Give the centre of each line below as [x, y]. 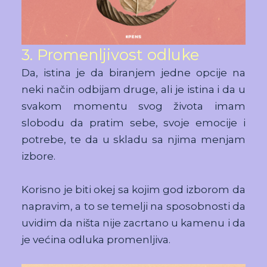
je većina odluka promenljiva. [96, 239]
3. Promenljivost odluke [111, 54]
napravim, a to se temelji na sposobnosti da [133, 206]
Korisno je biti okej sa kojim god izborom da [133, 189]
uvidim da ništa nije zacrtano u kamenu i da [133, 223]
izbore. [39, 156]
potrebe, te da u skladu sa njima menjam [133, 139]
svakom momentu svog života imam [133, 106]
